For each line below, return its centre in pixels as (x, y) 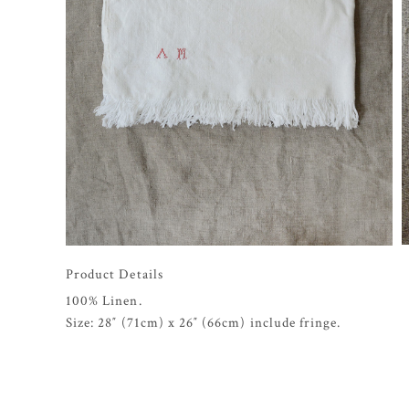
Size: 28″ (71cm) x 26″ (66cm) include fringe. (204, 322)
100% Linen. (104, 300)
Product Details (115, 274)
